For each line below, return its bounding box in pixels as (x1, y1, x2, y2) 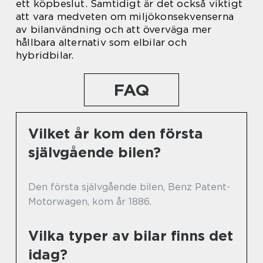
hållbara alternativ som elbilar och (16, 36, 187, 48)
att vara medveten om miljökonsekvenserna (16, 10, 234, 22)
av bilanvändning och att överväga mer (16, 23, 212, 35)
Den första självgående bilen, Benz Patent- (28, 181, 230, 193)
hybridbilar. (16, 49, 74, 61)
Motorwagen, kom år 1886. (28, 195, 151, 207)
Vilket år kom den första (28, 124, 203, 142)
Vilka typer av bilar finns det (28, 227, 233, 244)
